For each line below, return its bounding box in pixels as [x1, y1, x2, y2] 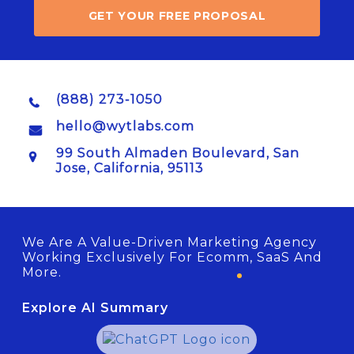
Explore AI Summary [22, 300, 169, 315]
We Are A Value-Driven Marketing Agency [22, 235, 318, 250]
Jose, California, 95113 [55, 160, 204, 175]
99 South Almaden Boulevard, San [55, 145, 299, 160]
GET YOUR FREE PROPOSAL [88, 9, 266, 23]
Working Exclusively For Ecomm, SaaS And [22, 250, 323, 265]
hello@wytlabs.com [55, 119, 194, 134]
